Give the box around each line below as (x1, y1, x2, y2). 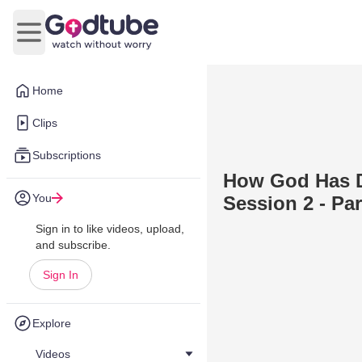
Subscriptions (32, 149, 101, 162)
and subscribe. (36, 238, 111, 251)
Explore (32, 317, 71, 330)
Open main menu (27, 33, 127, 48)
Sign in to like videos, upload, (36, 222, 184, 235)
